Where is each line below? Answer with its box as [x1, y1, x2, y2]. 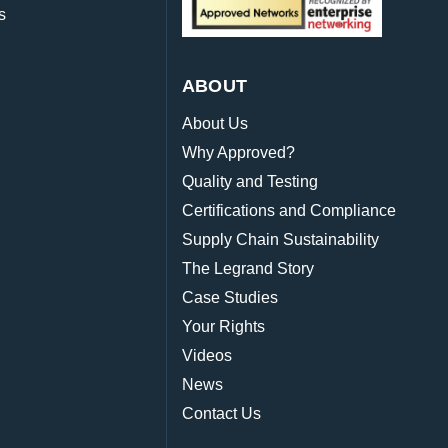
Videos [181, 347, 232, 365]
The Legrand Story [181, 260, 314, 278]
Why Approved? [181, 144, 295, 162]
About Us [181, 115, 248, 133]
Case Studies [181, 289, 278, 307]
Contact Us [181, 405, 261, 423]
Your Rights [181, 318, 265, 336]
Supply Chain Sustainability [181, 231, 379, 249]
